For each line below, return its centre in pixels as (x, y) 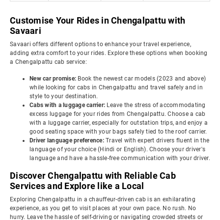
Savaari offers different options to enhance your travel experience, (100, 44)
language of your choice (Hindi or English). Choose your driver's (117, 149)
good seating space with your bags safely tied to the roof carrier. (118, 132)
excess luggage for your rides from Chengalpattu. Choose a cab (118, 114)
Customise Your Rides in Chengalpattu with (98, 20)
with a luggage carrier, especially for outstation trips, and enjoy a (119, 123)
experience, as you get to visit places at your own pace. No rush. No (103, 208)
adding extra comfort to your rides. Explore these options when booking (109, 53)
